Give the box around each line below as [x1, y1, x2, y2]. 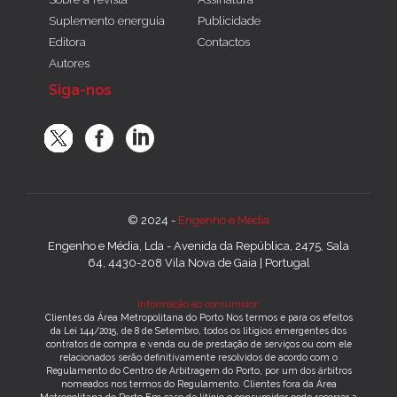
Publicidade [198, 13, 261, 28]
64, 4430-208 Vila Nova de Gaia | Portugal [87, 256, 310, 270]
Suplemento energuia [49, 13, 165, 28]
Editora [49, 35, 86, 50]
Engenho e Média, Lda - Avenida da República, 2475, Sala [48, 239, 349, 253]
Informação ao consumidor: [136, 299, 261, 310]
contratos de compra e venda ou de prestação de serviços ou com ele [45, 339, 352, 350]
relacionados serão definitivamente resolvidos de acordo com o [59, 352, 338, 363]
